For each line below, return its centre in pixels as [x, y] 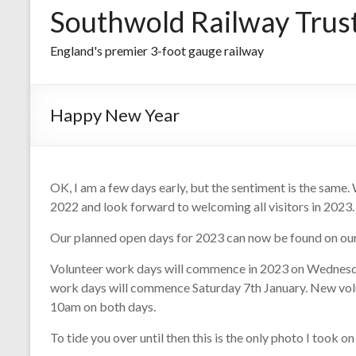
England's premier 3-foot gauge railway [157, 51]
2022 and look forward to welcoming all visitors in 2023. [202, 207]
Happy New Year [115, 115]
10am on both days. [103, 307]
